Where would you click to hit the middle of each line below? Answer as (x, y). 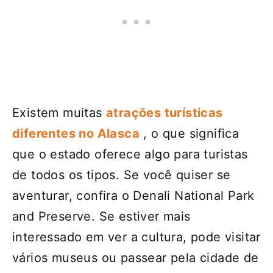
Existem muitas (59, 112)
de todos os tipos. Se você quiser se (122, 175)
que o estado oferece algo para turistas (130, 154)
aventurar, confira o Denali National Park (133, 195)
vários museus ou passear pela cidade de (136, 257)
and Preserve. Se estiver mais (101, 216)
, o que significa (190, 133)
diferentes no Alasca (76, 133)
